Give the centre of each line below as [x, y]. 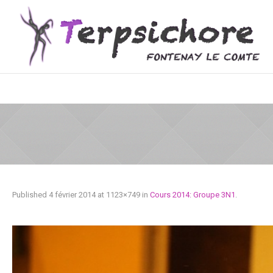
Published [30, 195]
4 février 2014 [72, 195]
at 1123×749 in [123, 195]
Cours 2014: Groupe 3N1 [193, 195]
